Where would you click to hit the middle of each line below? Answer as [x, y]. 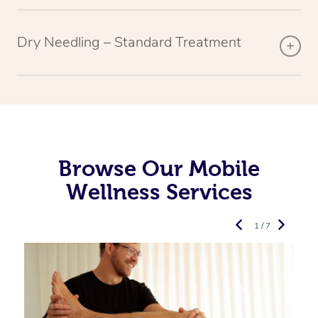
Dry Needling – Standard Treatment [129, 42]
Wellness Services [159, 191]
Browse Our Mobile [159, 168]
